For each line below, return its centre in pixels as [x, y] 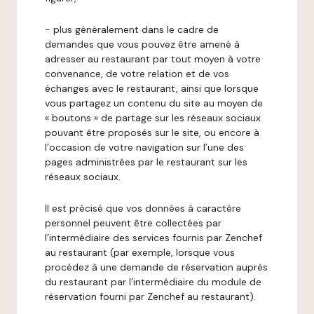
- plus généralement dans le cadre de [132, 29]
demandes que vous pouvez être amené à [142, 44]
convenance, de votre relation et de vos [137, 74]
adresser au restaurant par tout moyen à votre [153, 59]
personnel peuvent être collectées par [133, 223]
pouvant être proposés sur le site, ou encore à [152, 132]
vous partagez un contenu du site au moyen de [154, 103]
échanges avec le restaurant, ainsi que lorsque [152, 88]
